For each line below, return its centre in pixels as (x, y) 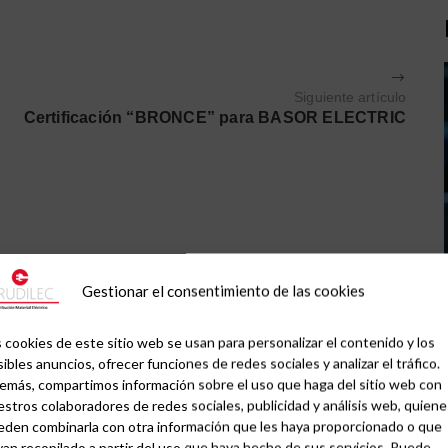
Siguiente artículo (350, 97)
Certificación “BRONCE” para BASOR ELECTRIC (215, 118)
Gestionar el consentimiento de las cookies (224, 290)
